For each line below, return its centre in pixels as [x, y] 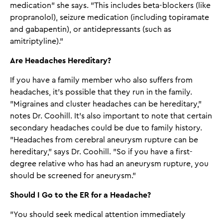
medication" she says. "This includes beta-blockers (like [110, 5]
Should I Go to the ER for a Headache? [80, 195]
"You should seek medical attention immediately [98, 214]
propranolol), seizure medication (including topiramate [110, 17]
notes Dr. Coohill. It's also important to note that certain [111, 116]
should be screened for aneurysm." [74, 175]
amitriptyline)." [37, 41]
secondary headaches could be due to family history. [106, 128]
